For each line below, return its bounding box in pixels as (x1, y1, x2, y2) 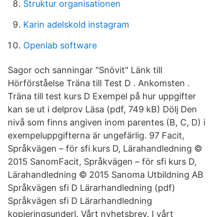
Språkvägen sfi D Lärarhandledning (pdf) (8, 183, 175, 193)
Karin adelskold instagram (23, 19, 129, 30)
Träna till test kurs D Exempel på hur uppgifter (8, 91, 196, 101)
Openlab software (23, 40, 97, 50)
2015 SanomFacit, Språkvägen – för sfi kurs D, (8, 156, 197, 167)
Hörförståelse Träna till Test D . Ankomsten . (8, 78, 190, 88)
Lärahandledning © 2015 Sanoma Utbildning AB (8, 170, 203, 180)
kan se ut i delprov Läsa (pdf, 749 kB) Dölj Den (8, 104, 197, 114)
